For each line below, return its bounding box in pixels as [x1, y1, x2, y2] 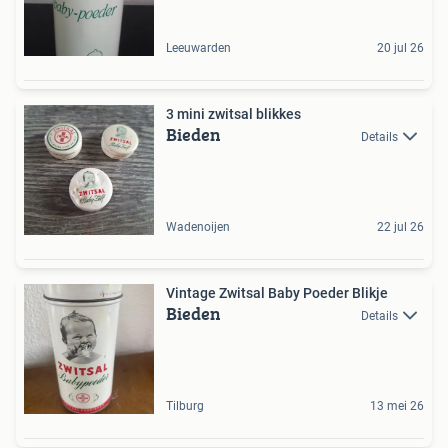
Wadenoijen [166, 219, 230, 234]
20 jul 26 [377, 40, 424, 55]
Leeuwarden [166, 40, 231, 55]
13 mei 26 [370, 398, 424, 413]
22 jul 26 [377, 219, 424, 234]
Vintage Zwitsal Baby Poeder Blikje [166, 284, 388, 301]
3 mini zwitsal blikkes [166, 105, 301, 122]
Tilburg [166, 398, 204, 413]
